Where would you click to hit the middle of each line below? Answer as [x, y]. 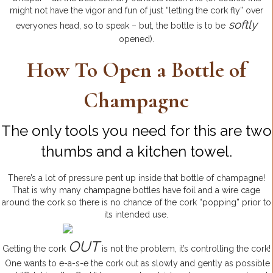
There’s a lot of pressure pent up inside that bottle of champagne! [136, 178]
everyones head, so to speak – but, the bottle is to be [120, 25]
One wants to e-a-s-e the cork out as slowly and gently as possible [136, 263]
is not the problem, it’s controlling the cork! [185, 248]
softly [241, 24]
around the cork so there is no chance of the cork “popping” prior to [136, 202]
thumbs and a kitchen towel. [136, 151]
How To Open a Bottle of [136, 69]
